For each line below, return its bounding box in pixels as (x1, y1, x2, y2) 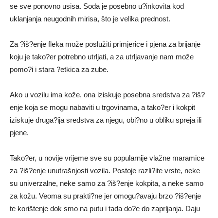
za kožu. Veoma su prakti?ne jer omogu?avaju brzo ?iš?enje (10, 191, 201, 200)
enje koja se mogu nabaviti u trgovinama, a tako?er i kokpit (10, 103, 195, 111)
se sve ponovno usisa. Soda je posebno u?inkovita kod (10, 1, 184, 10)
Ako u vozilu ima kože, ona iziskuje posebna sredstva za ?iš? (10, 90, 205, 99)
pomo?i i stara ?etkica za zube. (10, 65, 109, 73)
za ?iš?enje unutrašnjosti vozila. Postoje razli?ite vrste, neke (10, 166, 200, 175)
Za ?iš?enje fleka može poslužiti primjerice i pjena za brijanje (10, 39, 200, 48)
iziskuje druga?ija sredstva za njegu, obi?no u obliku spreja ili (10, 115, 201, 124)
